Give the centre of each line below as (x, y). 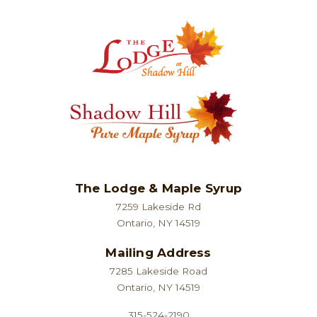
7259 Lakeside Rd (158, 207)
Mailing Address (158, 253)
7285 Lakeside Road (158, 271)
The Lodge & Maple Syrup (158, 189)
